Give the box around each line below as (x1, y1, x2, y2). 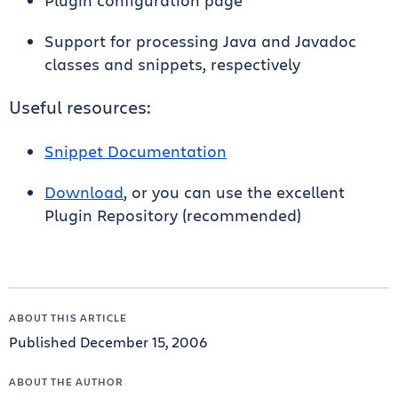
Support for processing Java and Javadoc (44, 30, 356, 52)
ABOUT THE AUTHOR (9, 374, 123, 388)
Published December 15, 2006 (9, 332, 208, 351)
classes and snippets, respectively (44, 53, 300, 75)
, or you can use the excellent (123, 181, 345, 203)
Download (44, 181, 123, 203)
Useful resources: (9, 95, 151, 119)
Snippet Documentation (44, 140, 227, 162)
